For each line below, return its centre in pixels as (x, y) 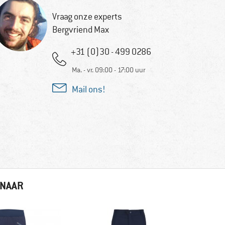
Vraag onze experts (87, 17)
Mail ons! (88, 90)
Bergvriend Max (80, 30)
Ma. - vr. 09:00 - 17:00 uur (108, 70)
